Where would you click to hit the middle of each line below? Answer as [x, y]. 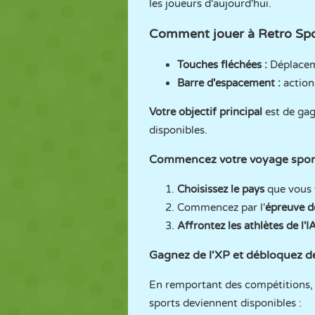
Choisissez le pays [221, 189]
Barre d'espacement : [230, 83]
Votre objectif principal [206, 112]
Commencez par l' [221, 207]
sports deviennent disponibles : [225, 303]
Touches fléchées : [224, 65]
